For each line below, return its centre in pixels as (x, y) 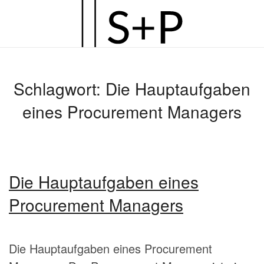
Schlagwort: (60, 88)
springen (49, 70)
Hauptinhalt (56, 53)
